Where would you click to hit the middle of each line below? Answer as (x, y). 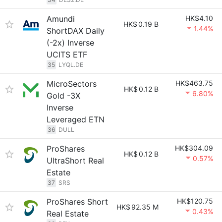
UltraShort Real (75, 161)
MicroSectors (72, 84)
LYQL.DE (71, 65)
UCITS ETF (67, 55)
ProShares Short (77, 202)
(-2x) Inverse (70, 43)
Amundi (61, 19)
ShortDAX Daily (76, 31)
